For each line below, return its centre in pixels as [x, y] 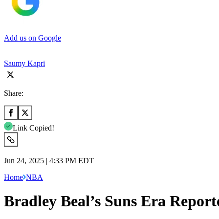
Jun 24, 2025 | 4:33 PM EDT [49, 160]
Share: [14, 93]
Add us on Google [33, 38]
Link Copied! [33, 128]
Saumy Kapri [24, 63]
